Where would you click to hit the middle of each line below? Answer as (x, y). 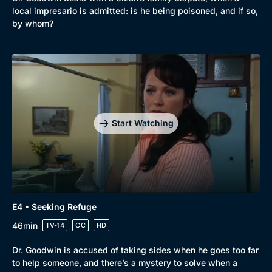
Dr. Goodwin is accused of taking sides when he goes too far (135, 250)
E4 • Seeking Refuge (54, 207)
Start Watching (142, 123)
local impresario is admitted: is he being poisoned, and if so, (135, 10)
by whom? (33, 23)
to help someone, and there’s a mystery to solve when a (125, 263)
